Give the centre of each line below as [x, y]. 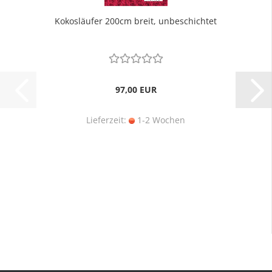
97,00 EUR [136, 90]
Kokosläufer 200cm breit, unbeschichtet [136, 21]
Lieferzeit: [107, 120]
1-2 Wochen [160, 120]
